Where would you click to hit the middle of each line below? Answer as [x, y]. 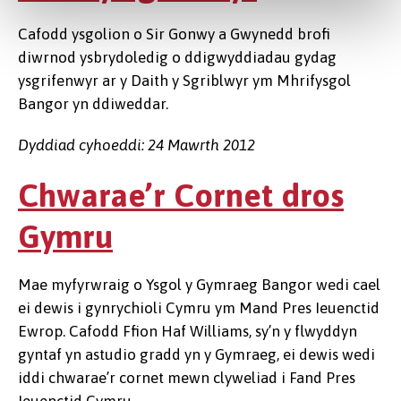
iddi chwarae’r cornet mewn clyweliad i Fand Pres [187, 378]
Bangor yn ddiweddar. [93, 104]
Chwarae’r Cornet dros [181, 195]
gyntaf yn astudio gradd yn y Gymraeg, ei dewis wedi [196, 354]
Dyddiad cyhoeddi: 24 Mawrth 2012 [137, 145]
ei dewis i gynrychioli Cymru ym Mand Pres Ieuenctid [199, 308]
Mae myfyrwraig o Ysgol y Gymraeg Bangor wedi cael [199, 285]
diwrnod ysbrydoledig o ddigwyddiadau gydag [177, 57]
